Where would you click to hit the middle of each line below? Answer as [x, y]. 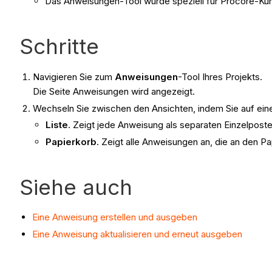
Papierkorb [71, 142]
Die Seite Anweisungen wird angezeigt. [114, 91]
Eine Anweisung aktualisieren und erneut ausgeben [137, 234]
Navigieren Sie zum [74, 76]
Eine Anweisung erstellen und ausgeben [115, 217]
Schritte [59, 46]
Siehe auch [76, 187]
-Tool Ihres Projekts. [220, 76]
